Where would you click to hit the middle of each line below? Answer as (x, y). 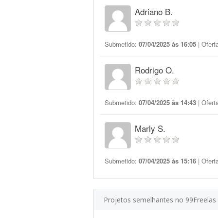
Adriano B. (154, 11)
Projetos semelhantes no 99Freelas (160, 200)
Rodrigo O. (154, 70)
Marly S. (150, 128)
